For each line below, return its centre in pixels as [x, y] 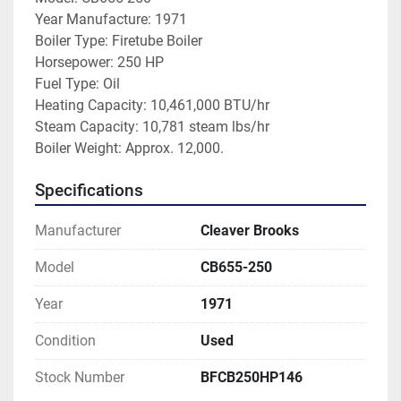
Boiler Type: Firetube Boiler [119, 41]
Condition [65, 341]
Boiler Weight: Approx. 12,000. [133, 149]
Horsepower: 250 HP [99, 63]
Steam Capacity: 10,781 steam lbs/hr [152, 127]
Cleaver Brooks [250, 231]
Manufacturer [78, 231]
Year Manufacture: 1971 [111, 20]
